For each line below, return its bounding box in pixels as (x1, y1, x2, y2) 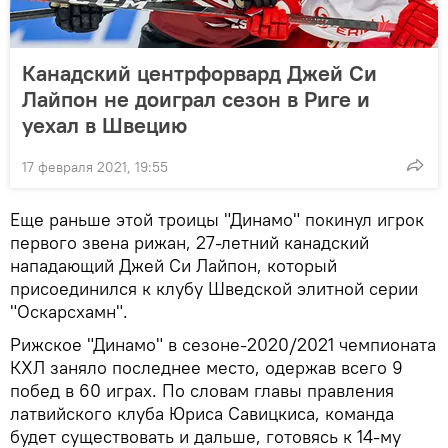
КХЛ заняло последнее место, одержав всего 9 (10, 356, 403, 380)
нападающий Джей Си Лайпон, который (10, 254, 337, 278)
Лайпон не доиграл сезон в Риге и (22, 85, 370, 114)
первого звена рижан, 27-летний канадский (10, 231, 369, 255)
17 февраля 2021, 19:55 (22, 158, 168, 177)
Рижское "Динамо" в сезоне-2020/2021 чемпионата (10, 333, 436, 357)
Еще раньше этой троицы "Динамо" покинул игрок (10, 208, 424, 232)
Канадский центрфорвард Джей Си (22, 59, 377, 88)
